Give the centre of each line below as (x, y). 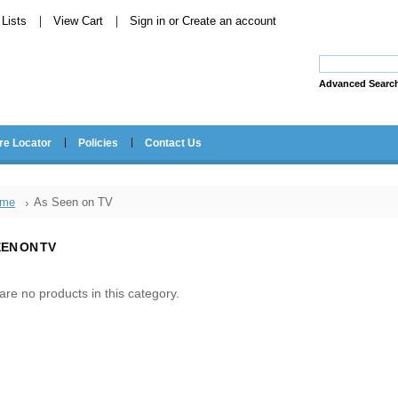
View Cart (78, 21)
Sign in (147, 21)
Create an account (229, 21)
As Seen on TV (73, 202)
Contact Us (173, 143)
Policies (98, 143)
